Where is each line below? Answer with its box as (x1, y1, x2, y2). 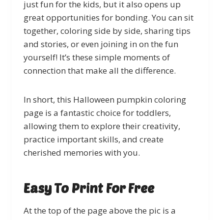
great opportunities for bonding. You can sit (24, 11, 193, 23)
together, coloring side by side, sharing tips (24, 25, 191, 36)
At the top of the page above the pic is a (24, 204, 176, 216)
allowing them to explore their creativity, (24, 120, 180, 132)
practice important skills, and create (24, 133, 164, 145)
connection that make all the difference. (24, 64, 176, 76)
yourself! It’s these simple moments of (24, 51, 170, 63)
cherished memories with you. (24, 146, 140, 158)
